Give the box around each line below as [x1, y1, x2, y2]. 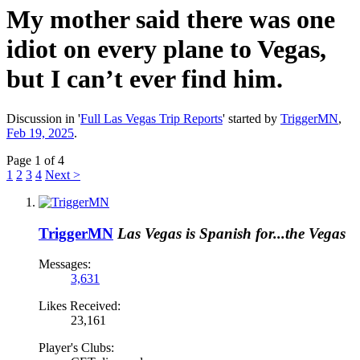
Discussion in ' [6, 111, 80, 125]
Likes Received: [39, 299, 121, 313]
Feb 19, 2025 [6, 125, 74, 140]
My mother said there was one [6, 5, 335, 35]
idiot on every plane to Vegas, [6, 35, 326, 64]
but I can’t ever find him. [6, 64, 283, 94]
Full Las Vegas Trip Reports [80, 111, 223, 125]
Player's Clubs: [39, 341, 114, 355]
